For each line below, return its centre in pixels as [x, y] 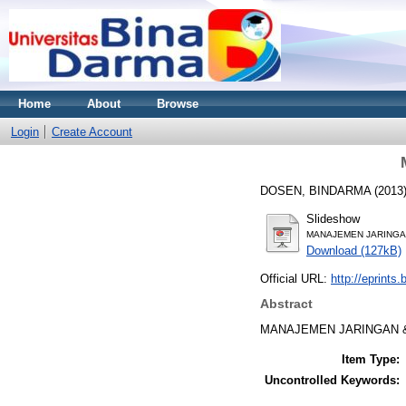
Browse [178, 104]
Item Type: [371, 359]
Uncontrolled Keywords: [332, 380]
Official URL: [295, 278]
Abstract [286, 304]
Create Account [92, 132]
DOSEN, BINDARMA [315, 190]
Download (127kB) [354, 250]
